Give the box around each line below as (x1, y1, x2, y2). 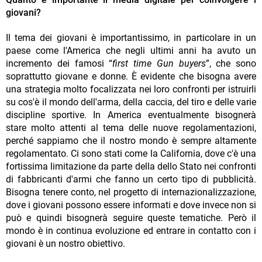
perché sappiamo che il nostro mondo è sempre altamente (6, 135, 256, 147)
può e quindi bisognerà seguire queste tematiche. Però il (6, 212, 256, 224)
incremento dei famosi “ (6, 58, 113, 70)
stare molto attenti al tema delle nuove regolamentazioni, (6, 122, 256, 134)
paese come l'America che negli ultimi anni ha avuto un (6, 45, 256, 57)
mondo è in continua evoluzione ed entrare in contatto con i (6, 225, 256, 237)
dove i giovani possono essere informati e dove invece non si (6, 199, 256, 211)
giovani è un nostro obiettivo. (6, 238, 125, 250)
